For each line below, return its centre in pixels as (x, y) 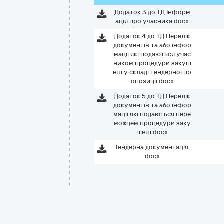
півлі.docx (152, 132)
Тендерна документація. (152, 147)
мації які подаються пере (152, 114)
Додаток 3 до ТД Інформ (152, 12)
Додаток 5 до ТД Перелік (152, 96)
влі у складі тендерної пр (152, 72)
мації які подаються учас (152, 54)
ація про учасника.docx (152, 21)
